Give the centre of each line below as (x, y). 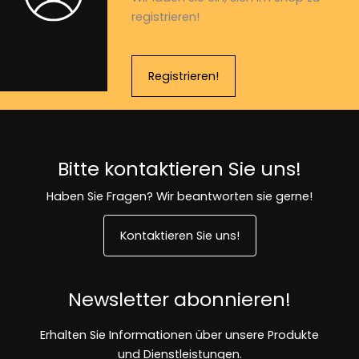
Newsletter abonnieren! (179, 299)
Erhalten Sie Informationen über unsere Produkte (179, 335)
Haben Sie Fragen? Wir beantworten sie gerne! (179, 196)
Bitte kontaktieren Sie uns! (179, 168)
